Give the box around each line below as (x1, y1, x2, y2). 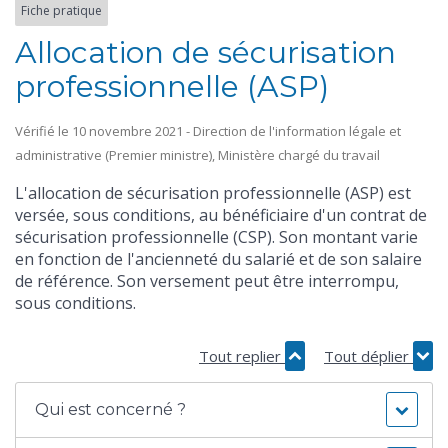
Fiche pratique (21, 2, 102, 20)
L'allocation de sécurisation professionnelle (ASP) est (15, 181, 411, 204)
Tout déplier (324, 345, 413, 366)
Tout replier (199, 345, 285, 366)
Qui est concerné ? (35, 400, 187, 420)
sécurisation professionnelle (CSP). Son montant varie (15, 225, 418, 248)
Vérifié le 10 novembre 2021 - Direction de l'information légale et (15, 121, 401, 140)
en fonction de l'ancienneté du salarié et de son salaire (15, 247, 422, 270)
